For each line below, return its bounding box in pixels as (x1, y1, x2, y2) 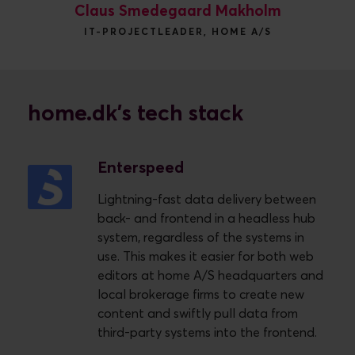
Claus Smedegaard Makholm (74, 3, 281, 19)
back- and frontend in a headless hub (97, 212, 315, 225)
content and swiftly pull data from (97, 307, 298, 320)
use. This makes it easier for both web (97, 250, 314, 263)
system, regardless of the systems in (97, 231, 304, 244)
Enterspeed (97, 159, 184, 176)
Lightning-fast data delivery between (97, 193, 316, 206)
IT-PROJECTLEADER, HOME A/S (83, 27, 272, 37)
